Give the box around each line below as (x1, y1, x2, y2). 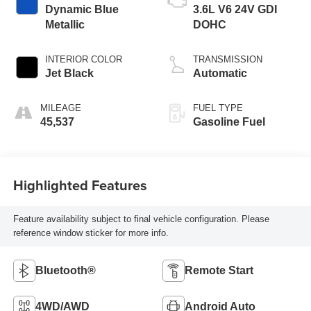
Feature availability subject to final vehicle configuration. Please (12, 213, 269, 224)
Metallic (44, 18, 85, 31)
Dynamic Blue (44, 3, 119, 15)
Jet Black (44, 67, 94, 79)
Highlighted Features (12, 175, 147, 196)
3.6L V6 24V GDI (193, 3, 277, 15)
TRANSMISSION (193, 53, 262, 65)
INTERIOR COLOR (44, 53, 122, 65)
